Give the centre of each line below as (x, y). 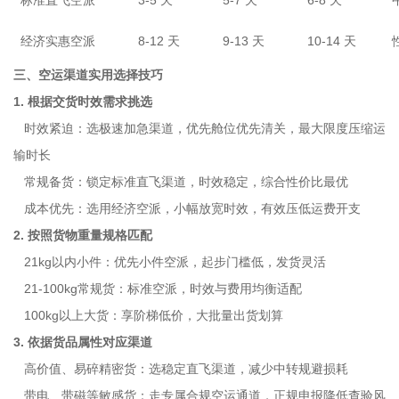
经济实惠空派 (58, 41)
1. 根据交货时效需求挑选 (83, 102)
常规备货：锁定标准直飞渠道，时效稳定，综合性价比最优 (181, 182)
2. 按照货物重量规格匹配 (83, 235)
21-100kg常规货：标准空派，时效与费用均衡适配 (158, 289)
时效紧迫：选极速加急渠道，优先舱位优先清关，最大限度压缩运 (199, 128)
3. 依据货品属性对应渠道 (83, 342)
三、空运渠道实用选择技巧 (88, 75)
